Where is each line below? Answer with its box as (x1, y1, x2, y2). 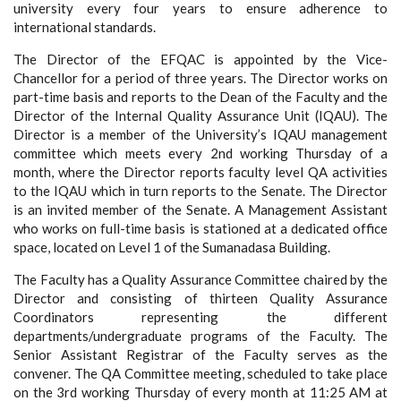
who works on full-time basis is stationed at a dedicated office (13, 219, 388, 236)
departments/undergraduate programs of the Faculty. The (13, 327, 388, 344)
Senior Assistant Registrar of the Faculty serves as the (13, 346, 388, 363)
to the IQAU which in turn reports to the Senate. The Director (13, 182, 388, 199)
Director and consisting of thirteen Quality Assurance (13, 289, 388, 306)
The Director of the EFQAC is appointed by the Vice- (13, 50, 388, 67)
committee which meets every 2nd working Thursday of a (13, 144, 388, 161)
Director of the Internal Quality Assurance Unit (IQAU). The (13, 107, 388, 124)
